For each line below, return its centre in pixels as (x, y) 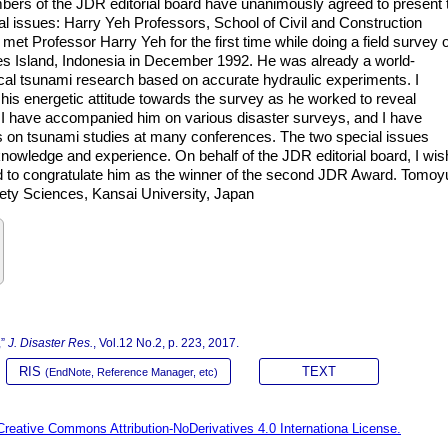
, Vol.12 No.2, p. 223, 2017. (166, 343)
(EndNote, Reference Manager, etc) (131, 372)
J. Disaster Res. (50, 343)
